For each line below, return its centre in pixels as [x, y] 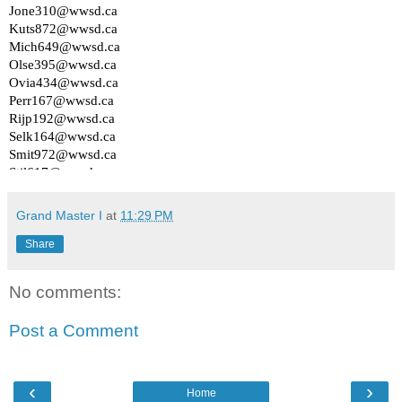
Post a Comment [74, 331]
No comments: [65, 292]
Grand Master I [59, 215]
